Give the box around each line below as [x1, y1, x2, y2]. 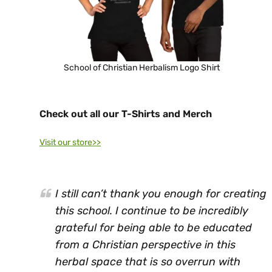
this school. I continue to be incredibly [55, 203, 248, 217]
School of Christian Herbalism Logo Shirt [64, 62, 220, 73]
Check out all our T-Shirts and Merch [39, 107, 212, 120]
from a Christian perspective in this [55, 237, 236, 251]
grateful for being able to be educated [55, 220, 252, 234]
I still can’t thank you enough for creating [55, 186, 267, 200]
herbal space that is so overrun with [55, 254, 240, 268]
